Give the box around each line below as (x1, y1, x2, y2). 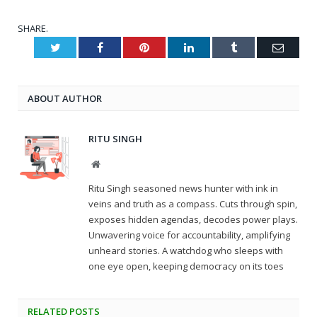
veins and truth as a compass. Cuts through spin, (88, 197, 297, 211)
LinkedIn (193, 41, 234, 53)
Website (99, 158, 131, 169)
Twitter (59, 41, 92, 53)
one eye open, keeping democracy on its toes (88, 260, 284, 273)
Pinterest (149, 41, 187, 53)
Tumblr (236, 41, 269, 53)
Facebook (102, 41, 146, 53)
